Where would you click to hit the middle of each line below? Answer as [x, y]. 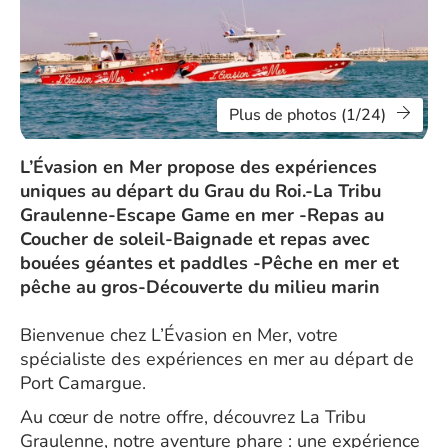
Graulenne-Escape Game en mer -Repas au [202, 215]
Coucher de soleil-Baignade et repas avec [195, 239]
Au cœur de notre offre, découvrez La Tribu [193, 417]
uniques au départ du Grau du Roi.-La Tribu [200, 191]
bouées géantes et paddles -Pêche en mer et [209, 263]
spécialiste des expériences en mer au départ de [217, 359]
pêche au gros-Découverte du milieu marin [200, 287]
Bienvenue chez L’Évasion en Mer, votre [179, 335]
